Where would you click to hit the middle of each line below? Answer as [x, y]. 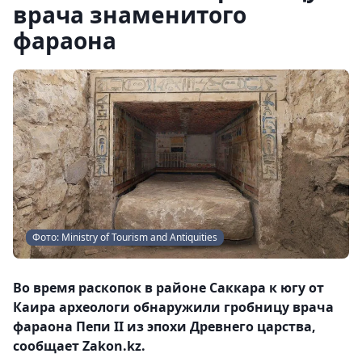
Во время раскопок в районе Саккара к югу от [168, 288]
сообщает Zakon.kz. [79, 346]
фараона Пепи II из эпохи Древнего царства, [164, 326]
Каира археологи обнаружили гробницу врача [173, 307]
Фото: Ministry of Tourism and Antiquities [125, 237]
